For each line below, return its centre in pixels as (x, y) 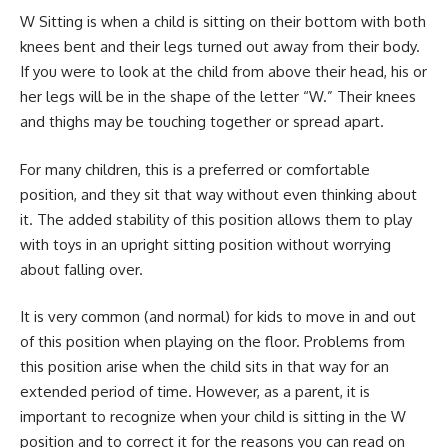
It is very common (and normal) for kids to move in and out (218, 317)
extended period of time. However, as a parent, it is (195, 392)
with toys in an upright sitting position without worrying (205, 244)
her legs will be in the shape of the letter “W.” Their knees (218, 97)
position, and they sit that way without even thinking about (218, 194)
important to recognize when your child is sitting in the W (213, 417)
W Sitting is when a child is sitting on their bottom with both (223, 22)
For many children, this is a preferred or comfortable (195, 169)
